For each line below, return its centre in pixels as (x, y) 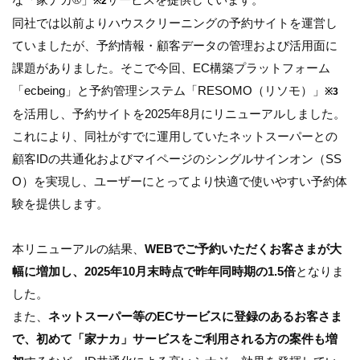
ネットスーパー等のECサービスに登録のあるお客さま (195, 316)
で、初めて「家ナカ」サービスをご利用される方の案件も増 (175, 338)
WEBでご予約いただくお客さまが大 (243, 248)
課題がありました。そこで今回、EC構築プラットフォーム (171, 67)
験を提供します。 (60, 203)
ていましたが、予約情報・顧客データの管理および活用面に (175, 45)
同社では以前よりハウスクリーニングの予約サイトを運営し (175, 22)
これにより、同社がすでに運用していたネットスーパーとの (175, 136)
